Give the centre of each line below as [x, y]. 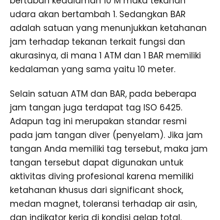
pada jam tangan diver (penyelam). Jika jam [106, 135]
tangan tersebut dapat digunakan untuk [96, 162]
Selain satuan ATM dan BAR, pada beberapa [103, 94]
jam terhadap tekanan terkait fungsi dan [97, 41]
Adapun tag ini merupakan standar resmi [98, 121]
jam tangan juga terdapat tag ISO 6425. [96, 107]
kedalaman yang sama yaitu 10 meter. [93, 69]
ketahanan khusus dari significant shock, [96, 190]
